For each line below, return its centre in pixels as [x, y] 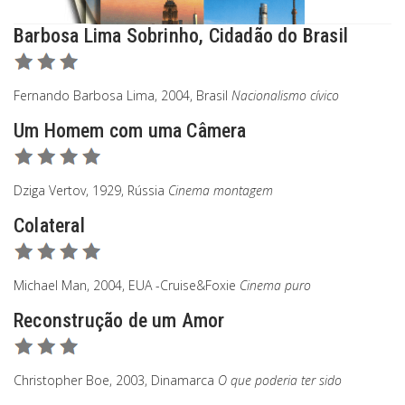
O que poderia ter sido [280, 380]
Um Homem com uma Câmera [130, 131]
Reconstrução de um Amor [119, 320]
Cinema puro [275, 285]
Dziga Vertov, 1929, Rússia [91, 190]
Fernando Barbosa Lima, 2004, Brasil [122, 95]
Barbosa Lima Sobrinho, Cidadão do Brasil [181, 36]
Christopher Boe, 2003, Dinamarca [116, 380]
